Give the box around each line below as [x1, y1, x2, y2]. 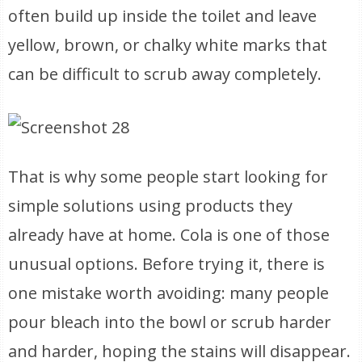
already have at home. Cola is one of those [8, 224, 330, 246]
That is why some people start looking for [8, 166, 329, 187]
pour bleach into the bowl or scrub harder [8, 311, 332, 333]
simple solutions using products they [8, 195, 293, 217]
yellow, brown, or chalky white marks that [8, 34, 328, 56]
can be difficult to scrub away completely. [8, 63, 322, 85]
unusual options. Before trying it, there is [8, 253, 326, 275]
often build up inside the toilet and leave [8, 5, 318, 27]
